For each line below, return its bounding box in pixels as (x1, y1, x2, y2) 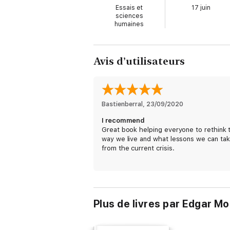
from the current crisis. (102, 144, 175, 152)
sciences (115, 12, 143, 20)
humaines (114, 21, 144, 28)
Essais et (116, 4, 143, 11)
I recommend (102, 117, 145, 124)
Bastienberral (102, 101, 143, 108)
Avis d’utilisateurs (93, 55, 185, 67)
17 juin (191, 4, 211, 11)
